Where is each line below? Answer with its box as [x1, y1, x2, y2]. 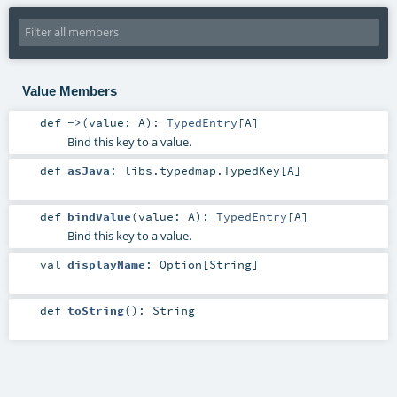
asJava [66, 162, 110, 177]
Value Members [21, 82, 117, 98]
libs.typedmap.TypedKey [123, 162, 280, 177]
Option [159, 256, 202, 271]
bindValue [66, 208, 131, 223]
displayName [66, 256, 145, 271]
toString [66, 303, 124, 318]
